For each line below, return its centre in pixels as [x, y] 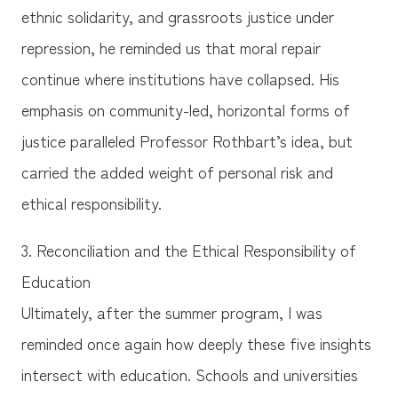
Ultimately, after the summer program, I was [171, 311]
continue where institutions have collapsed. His [180, 78]
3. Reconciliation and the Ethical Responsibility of [188, 249]
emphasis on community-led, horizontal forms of [185, 109]
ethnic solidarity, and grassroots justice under [177, 16]
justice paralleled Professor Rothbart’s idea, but [187, 140]
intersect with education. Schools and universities [189, 374]
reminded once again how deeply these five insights [196, 342]
